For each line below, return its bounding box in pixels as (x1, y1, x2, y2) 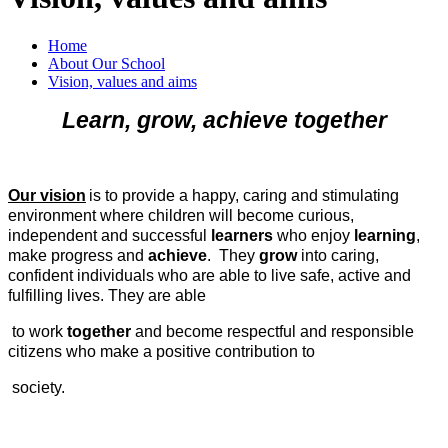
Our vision (8, 187, 86, 205)
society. (8, 379, 65, 397)
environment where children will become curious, (8, 207, 354, 225)
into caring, (297, 247, 379, 265)
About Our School (48, 55, 165, 73)
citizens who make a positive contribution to (8, 343, 315, 361)
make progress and (8, 247, 148, 265)
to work (8, 323, 67, 341)
